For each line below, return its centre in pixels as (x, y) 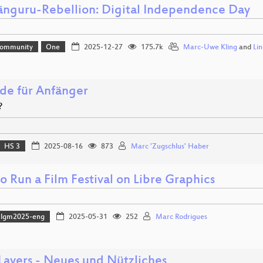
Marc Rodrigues (181, 218)
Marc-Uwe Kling (210, 47)
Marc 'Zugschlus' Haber (170, 146)
